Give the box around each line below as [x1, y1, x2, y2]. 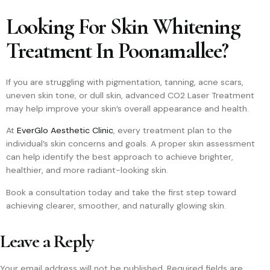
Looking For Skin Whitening [6, 13, 240, 40]
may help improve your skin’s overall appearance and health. [6, 102, 249, 114]
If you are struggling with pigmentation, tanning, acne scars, [6, 76, 243, 87]
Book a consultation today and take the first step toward [6, 186, 236, 198]
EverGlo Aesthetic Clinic [17, 125, 113, 136]
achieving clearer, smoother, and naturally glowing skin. [6, 199, 226, 211]
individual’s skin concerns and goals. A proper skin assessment [6, 138, 255, 149]
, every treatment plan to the [113, 125, 232, 136]
